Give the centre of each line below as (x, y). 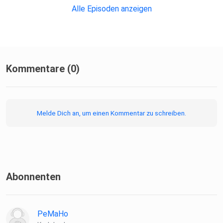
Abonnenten (33, 177)
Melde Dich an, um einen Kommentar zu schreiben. (111, 113)
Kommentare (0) (43, 69)
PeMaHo (53, 214)
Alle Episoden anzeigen (111, 9)
